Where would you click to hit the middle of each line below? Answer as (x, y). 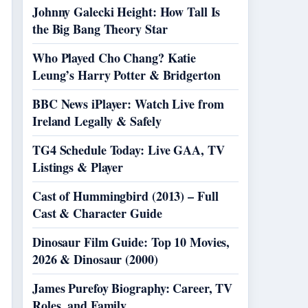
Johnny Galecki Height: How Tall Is (126, 12)
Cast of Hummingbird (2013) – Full (125, 196)
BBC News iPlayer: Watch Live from (128, 104)
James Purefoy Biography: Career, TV (133, 288)
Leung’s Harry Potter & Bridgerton (126, 75)
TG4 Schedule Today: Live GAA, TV (129, 150)
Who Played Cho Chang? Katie (114, 58)
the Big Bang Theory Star (100, 29)
